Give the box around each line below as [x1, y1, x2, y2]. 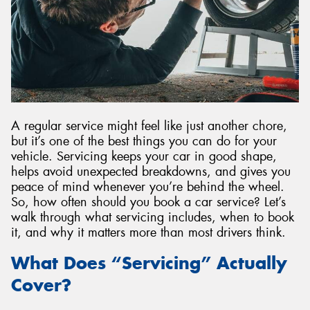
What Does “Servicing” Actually [11, 252, 287, 275]
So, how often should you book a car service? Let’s [11, 193, 286, 210]
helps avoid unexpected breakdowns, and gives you [11, 163, 291, 180]
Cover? [11, 274, 71, 297]
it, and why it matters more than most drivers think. [11, 224, 286, 241]
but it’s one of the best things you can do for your [11, 132, 277, 149]
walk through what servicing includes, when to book [11, 208, 294, 226]
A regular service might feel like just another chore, [11, 117, 287, 134]
